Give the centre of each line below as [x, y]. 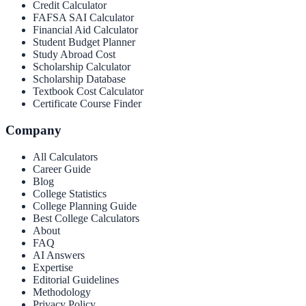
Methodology [62, 292]
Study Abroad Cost [74, 55]
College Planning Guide [85, 206]
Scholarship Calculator [82, 67]
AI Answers [59, 255]
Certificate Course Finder [87, 104]
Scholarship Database [79, 79]
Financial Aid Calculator [85, 30]
